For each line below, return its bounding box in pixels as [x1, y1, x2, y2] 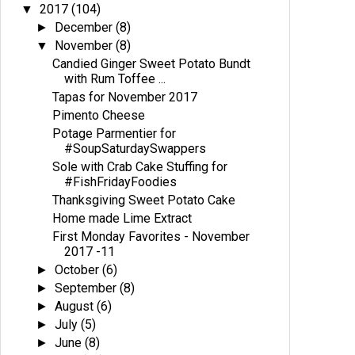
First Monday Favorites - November [52, 229, 250, 244]
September [55, 281, 120, 296]
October [55, 262, 103, 277]
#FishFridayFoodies [64, 174, 177, 189]
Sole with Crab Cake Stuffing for [52, 159, 228, 174]
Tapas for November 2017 [52, 90, 198, 105]
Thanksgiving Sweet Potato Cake [52, 193, 236, 208]
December [55, 20, 116, 35]
